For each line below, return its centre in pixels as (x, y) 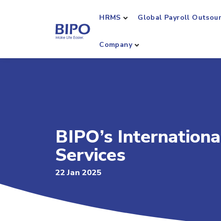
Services (90, 155)
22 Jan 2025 (79, 173)
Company (116, 45)
